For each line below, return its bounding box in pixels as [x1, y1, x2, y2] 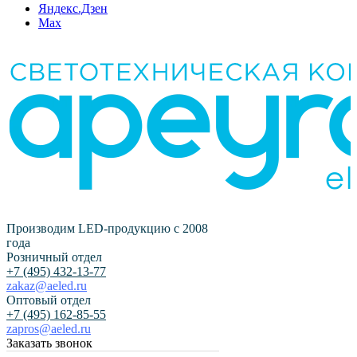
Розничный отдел [6, 250, 102, 264]
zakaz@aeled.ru [6, 279, 87, 292]
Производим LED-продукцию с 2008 [6, 222, 208, 235]
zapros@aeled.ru [6, 322, 91, 335]
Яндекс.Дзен [38, 2, 108, 15]
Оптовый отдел [6, 293, 91, 307]
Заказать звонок [6, 336, 92, 350]
